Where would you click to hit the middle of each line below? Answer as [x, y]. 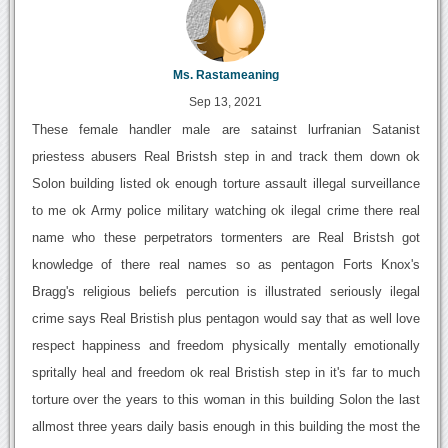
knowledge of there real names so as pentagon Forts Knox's [226, 265]
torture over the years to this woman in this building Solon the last [226, 400]
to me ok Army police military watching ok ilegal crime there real [226, 211]
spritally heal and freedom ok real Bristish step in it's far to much [226, 373]
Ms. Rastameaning [225, 75]
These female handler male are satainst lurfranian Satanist [226, 130]
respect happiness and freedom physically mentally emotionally [226, 346]
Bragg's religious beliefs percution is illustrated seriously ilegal [226, 292]
